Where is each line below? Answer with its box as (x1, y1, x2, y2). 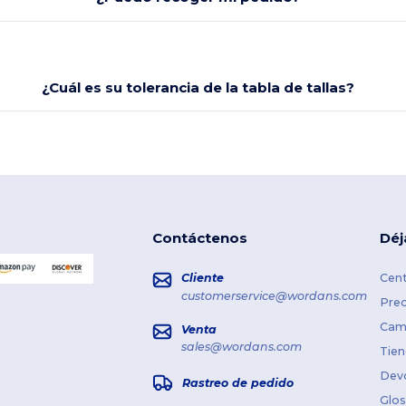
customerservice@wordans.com (180, 288, 367, 303)
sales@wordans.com (180, 340, 302, 354)
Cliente (180, 271, 224, 285)
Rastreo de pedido (181, 375, 294, 390)
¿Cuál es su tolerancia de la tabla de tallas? (42, 78, 355, 96)
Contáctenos (151, 229, 247, 247)
